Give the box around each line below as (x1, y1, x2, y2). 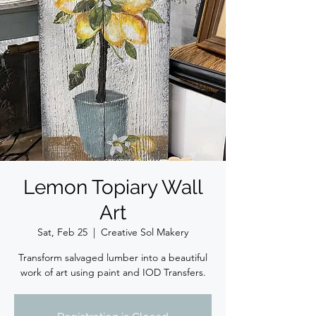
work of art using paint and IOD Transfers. (20, 265, 206, 279)
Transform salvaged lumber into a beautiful (18, 250, 207, 264)
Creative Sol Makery (101, 225, 188, 238)
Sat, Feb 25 (37, 225, 87, 238)
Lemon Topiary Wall (23, 175, 203, 199)
